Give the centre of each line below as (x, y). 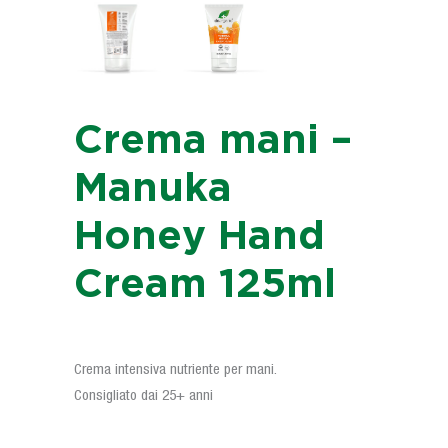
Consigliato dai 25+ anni (143, 395)
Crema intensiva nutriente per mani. (175, 369)
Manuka (153, 189)
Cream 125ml (205, 285)
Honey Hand (199, 237)
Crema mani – (213, 141)
